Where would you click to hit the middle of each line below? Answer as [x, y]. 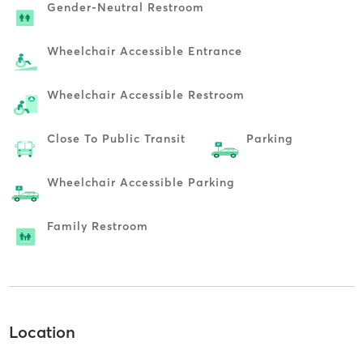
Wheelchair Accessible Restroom [145, 94]
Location [42, 332]
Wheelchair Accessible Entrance [144, 51]
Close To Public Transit [116, 138]
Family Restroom [97, 226]
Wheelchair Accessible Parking [141, 182]
